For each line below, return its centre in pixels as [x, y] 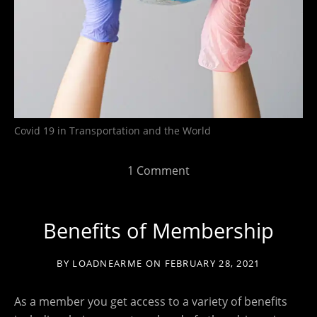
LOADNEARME [108, 263]
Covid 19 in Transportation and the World [113, 130]
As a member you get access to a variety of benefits [151, 301]
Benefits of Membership [158, 230]
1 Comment [158, 170]
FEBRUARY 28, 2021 [212, 263]
